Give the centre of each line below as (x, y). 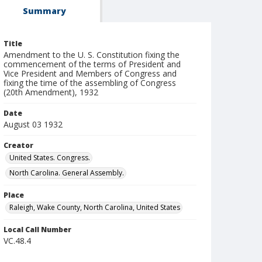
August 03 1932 (33, 124)
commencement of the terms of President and (92, 64)
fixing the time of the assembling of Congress (90, 83)
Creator (18, 145)
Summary (44, 11)
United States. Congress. (50, 158)
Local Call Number (37, 230)
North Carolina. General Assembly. (67, 173)
